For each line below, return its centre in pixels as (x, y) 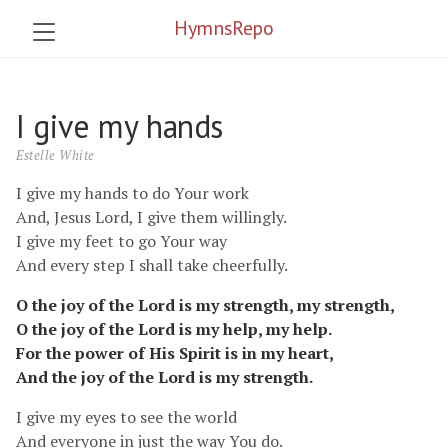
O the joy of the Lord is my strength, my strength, (205, 305)
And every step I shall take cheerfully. (152, 265)
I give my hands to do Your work (132, 193)
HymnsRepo (224, 28)
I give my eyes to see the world (126, 417)
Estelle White (55, 155)
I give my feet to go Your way (121, 241)
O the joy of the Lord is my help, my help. (174, 329)
